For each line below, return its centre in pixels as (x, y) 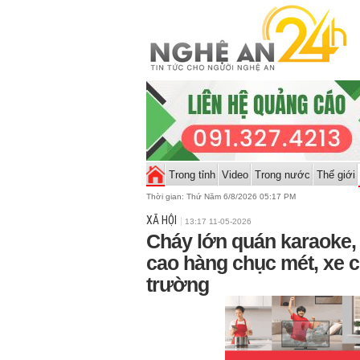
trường (178, 284)
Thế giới (335, 175)
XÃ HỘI (162, 220)
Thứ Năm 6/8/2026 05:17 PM (241, 196)
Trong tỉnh (192, 175)
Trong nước (282, 175)
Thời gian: (166, 196)
